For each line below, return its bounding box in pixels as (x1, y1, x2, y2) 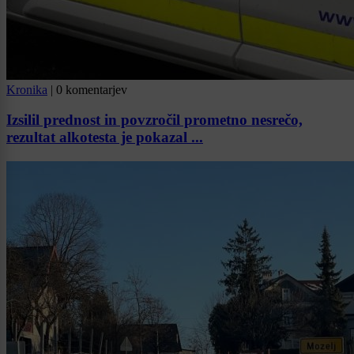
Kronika (6, 82, 47, 96)
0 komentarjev (56, 82, 127, 96)
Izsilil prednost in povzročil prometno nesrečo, (6, 111, 303, 129)
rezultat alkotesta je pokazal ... (6, 129, 203, 146)
